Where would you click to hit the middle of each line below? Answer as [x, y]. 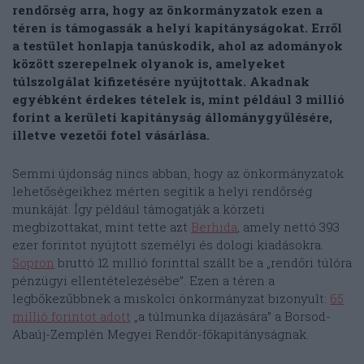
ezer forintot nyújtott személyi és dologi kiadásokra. [168, 245]
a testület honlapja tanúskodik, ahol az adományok [178, 46]
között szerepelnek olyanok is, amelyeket [149, 64]
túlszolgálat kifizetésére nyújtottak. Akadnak [161, 82]
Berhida [214, 227]
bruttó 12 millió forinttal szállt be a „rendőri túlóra [203, 263]
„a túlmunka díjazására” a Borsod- [231, 316]
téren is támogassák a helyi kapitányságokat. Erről [177, 28]
